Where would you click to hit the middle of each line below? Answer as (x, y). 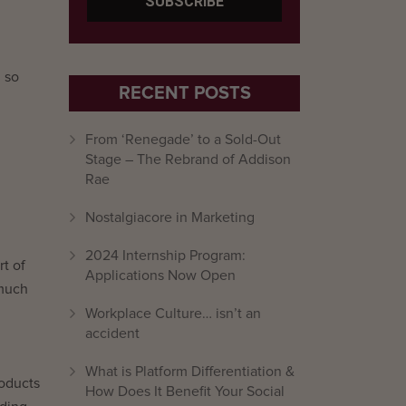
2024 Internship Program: (165, 256)
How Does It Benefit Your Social (185, 391)
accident (112, 333)
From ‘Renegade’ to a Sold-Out (183, 140)
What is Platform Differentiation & (190, 372)
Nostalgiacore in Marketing (170, 217)
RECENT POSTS (184, 93)
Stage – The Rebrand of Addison (188, 159)
